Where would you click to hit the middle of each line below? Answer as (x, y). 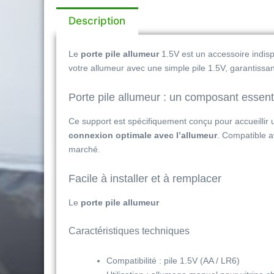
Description (97, 21)
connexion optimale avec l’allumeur (143, 135)
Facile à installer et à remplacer (145, 178)
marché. (84, 149)
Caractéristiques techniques (129, 231)
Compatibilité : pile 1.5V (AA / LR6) (173, 260)
